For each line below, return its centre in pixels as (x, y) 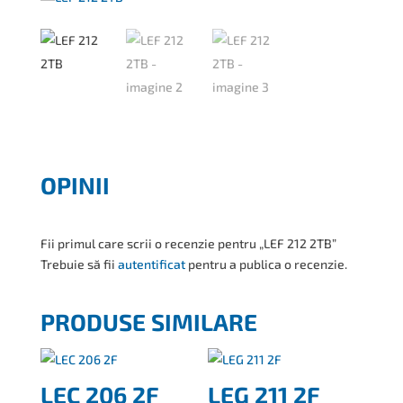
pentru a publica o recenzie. (266, 264)
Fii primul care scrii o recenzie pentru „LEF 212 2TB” (188, 244)
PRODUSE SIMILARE (148, 322)
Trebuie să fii (79, 264)
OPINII (75, 185)
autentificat (151, 264)
